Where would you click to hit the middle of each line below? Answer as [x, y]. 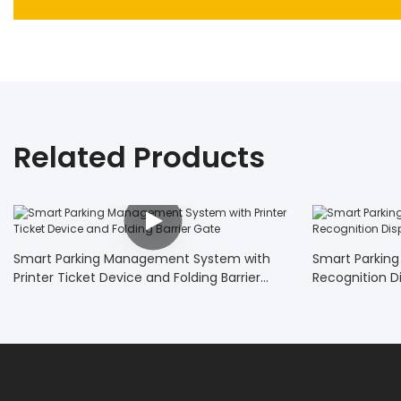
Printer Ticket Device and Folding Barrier [137, 277]
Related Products [139, 157]
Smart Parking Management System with [142, 258]
